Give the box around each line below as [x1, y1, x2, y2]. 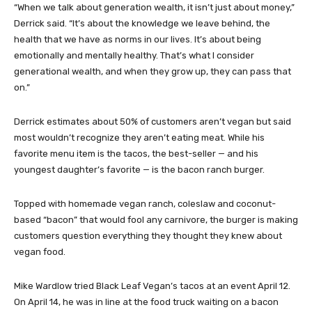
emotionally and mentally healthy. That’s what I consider [14, 49, 254, 61]
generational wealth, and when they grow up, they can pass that [14, 65, 291, 77]
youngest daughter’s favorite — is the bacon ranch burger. [14, 164, 265, 175]
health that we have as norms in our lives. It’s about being [14, 33, 261, 45]
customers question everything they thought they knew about [14, 230, 282, 241]
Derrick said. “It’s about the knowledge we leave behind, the [14, 17, 270, 29]
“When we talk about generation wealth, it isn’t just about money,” [14, 1, 295, 13]
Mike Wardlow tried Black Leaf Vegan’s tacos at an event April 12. [14, 280, 290, 291]
